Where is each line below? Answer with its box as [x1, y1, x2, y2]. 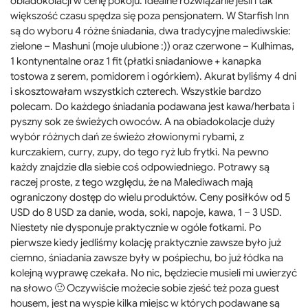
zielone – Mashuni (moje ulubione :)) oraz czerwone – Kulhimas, [10, 40, 294, 53]
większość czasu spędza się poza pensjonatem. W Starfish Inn [10, 10, 289, 23]
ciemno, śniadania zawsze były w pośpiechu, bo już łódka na [10, 252, 283, 265]
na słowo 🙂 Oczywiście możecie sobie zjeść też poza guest [10, 282, 279, 295]
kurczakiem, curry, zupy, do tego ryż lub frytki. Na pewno [10, 146, 269, 159]
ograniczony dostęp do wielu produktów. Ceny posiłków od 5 [10, 191, 290, 204]
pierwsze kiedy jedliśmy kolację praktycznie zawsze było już [10, 236, 281, 250]
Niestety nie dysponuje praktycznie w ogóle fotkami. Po [10, 221, 261, 234]
